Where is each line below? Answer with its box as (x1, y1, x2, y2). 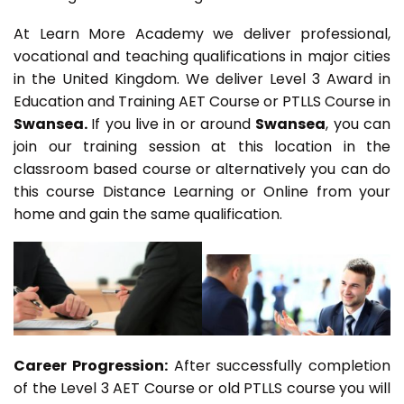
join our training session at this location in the (14, 136, 390, 158)
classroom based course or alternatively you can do (14, 159, 390, 180)
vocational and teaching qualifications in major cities (14, 46, 390, 68)
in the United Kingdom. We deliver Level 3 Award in (14, 69, 390, 90)
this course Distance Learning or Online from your (14, 181, 390, 203)
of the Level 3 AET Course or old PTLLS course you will (14, 378, 390, 399)
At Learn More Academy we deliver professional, (14, 23, 390, 45)
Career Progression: (14, 355, 168, 377)
